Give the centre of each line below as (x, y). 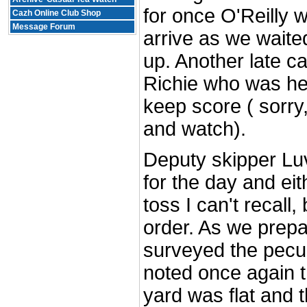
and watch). (195, 129)
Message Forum (44, 27)
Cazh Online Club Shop (57, 13)
